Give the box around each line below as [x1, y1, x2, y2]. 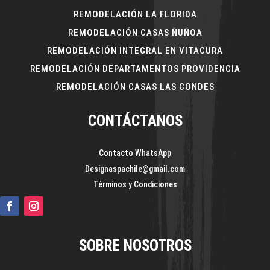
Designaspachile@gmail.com [85, 163, 185, 174]
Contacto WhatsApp [99, 148, 171, 158]
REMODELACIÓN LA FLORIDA [73, 8, 197, 20]
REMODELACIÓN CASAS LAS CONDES [55, 81, 215, 92]
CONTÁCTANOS [87, 111, 183, 130]
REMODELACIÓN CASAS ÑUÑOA [67, 27, 202, 38]
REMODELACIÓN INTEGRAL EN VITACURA [47, 45, 223, 56]
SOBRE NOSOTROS [78, 236, 192, 254]
